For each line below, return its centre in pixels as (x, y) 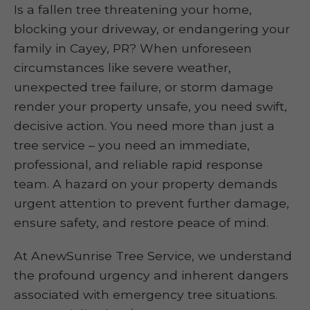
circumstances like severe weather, (122, 67)
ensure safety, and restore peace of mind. (141, 222)
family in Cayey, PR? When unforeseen (133, 48)
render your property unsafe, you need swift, (151, 106)
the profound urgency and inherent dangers (151, 275)
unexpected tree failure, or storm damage (144, 87)
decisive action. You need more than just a (144, 126)
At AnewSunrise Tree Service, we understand (153, 256)
